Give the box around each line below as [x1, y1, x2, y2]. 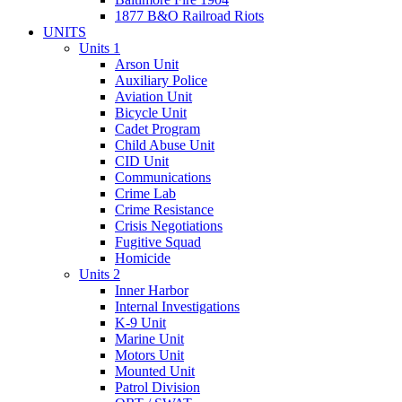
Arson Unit [115, 57, 179, 72]
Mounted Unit [115, 363, 195, 379]
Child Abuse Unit [115, 137, 214, 153]
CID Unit [115, 153, 169, 169]
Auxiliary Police [115, 73, 207, 88]
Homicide [115, 250, 170, 266]
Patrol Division [115, 380, 200, 395]
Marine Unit [115, 331, 184, 346]
